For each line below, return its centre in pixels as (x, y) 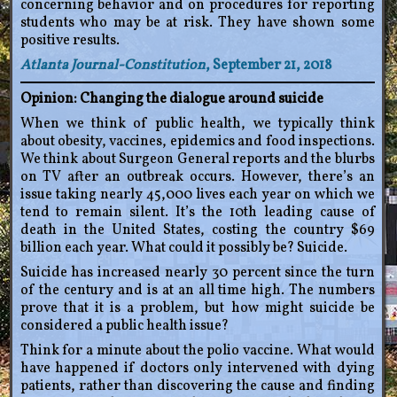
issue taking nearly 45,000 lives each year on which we (197, 195)
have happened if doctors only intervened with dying (197, 369)
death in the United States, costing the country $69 (197, 231)
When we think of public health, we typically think (197, 125)
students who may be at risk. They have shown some (197, 23)
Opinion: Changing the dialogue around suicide (171, 100)
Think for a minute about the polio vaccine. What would (197, 351)
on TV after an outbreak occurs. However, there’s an (197, 178)
